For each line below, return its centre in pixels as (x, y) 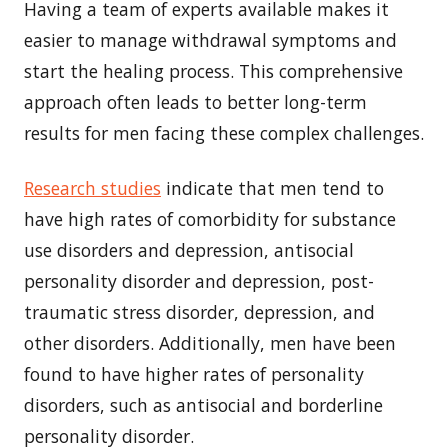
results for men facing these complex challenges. (224, 132)
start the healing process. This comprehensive (213, 70)
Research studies (92, 187)
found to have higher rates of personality (194, 373)
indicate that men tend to (272, 187)
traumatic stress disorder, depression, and (199, 311)
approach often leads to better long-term (195, 101)
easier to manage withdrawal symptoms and (210, 39)
